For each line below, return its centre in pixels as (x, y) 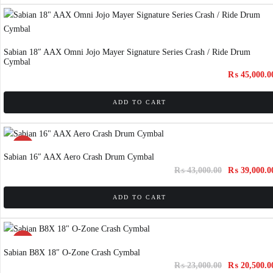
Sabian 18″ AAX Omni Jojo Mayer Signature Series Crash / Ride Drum (127, 52)
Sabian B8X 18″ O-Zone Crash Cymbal (72, 252)
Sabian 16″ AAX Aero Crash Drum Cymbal (79, 157)
